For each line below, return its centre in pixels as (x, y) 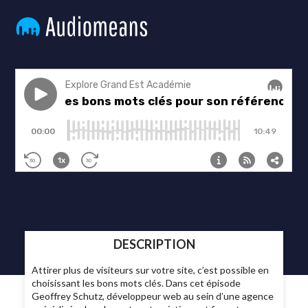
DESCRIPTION (154, 244)
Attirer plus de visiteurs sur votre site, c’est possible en (151, 270)
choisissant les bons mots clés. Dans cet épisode (136, 283)
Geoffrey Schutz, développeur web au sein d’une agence (153, 296)
